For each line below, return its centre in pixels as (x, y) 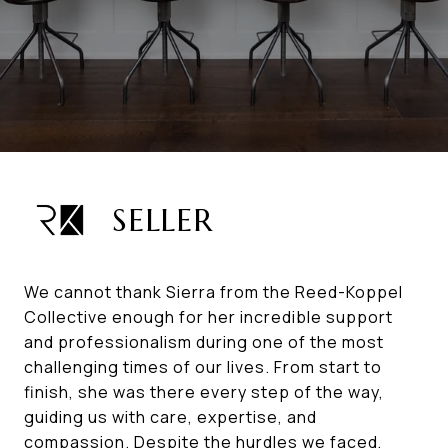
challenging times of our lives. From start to (203, 367)
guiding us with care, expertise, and (170, 417)
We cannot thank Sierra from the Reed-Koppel (213, 292)
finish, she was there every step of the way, (204, 392)
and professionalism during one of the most (204, 342)
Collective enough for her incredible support (208, 317)
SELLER (162, 220)
